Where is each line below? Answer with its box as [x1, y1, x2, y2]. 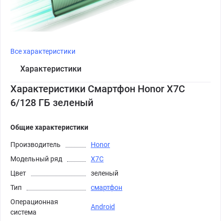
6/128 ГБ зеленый [10, 96, 93, 109]
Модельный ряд [10, 154, 62, 163]
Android [91, 202, 115, 211]
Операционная [10, 197, 58, 206]
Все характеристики [10, 47, 75, 55]
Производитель [10, 140, 61, 148]
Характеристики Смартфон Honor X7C [10, 82, 185, 95]
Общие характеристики [10, 123, 88, 131]
